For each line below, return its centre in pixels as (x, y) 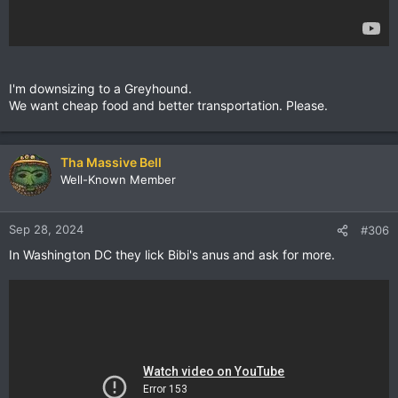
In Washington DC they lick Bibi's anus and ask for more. (172, 254)
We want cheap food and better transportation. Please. (168, 105)
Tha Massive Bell (111, 162)
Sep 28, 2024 (46, 229)
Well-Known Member (118, 179)
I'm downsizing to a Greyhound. (100, 88)
